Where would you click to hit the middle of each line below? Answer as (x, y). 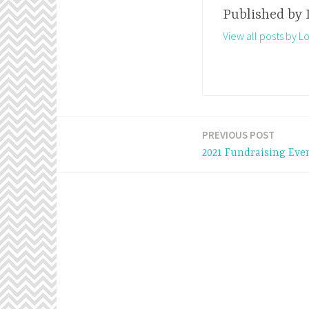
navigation (98, 173)
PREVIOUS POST (238, 134)
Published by (264, 15)
